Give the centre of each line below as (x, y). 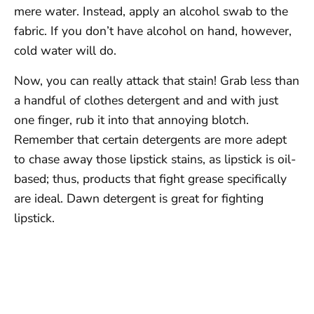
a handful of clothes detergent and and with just (146, 100)
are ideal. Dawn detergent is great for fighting (139, 198)
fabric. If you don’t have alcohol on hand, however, (153, 31)
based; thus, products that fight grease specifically (150, 178)
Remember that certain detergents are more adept (150, 139)
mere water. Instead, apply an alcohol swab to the (151, 12)
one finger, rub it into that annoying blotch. (131, 120)
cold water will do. (65, 51)
